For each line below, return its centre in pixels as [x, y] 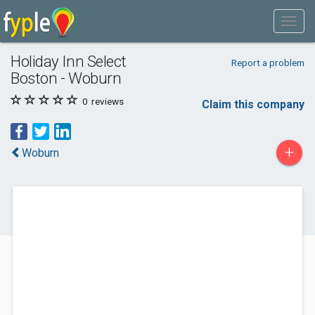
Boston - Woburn [66, 78]
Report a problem [268, 63]
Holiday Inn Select [69, 61]
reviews [107, 101]
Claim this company [253, 104]
